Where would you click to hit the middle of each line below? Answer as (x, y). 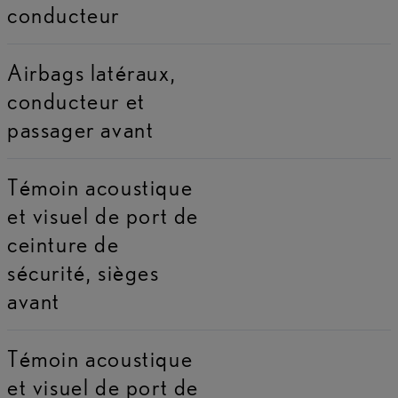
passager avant (81, 129)
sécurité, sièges (84, 272)
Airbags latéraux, (92, 72)
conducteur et (76, 100)
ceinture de (64, 243)
